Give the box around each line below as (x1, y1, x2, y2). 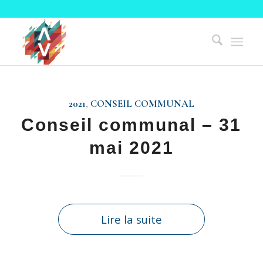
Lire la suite (100, 212, 162, 227)
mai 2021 (89, 138, 174, 157)
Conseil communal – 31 (21, 115, 242, 134)
